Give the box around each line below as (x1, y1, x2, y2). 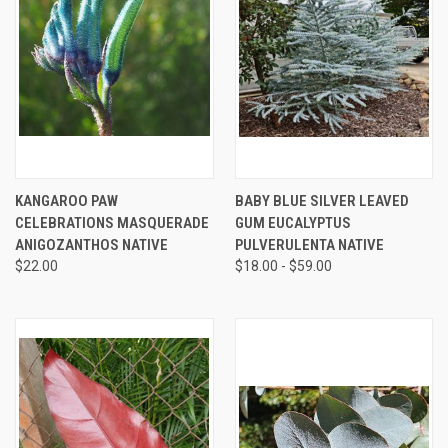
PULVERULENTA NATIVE (234, 235, 384, 254)
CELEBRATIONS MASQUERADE (15, 213, 209, 232)
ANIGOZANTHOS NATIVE (15, 235, 168, 254)
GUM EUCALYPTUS (234, 213, 351, 232)
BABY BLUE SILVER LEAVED (234, 191, 409, 210)
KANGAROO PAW (15, 191, 118, 210)
